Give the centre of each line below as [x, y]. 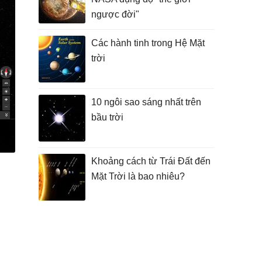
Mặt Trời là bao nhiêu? [138, 176]
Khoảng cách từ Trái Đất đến [151, 161]
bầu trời [107, 117]
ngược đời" [115, 14]
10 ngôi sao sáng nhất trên [146, 102]
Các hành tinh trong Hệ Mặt [148, 43]
